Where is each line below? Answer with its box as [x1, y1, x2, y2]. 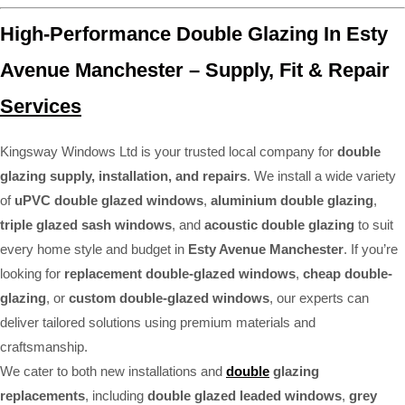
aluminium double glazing [211, 193, 373, 209]
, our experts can [269, 290, 369, 306]
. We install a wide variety [247, 168, 396, 184]
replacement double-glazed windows [64, 266, 296, 282]
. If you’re [344, 241, 398, 258]
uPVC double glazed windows [14, 193, 203, 209]
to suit [354, 217, 393, 233]
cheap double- [303, 266, 392, 282]
